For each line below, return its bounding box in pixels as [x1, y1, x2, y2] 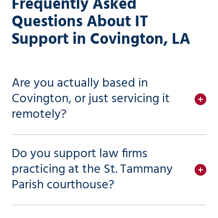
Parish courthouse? [12, 175, 114, 196]
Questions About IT [12, 10, 148, 35]
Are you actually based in [12, 73, 148, 94]
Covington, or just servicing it [12, 89, 170, 109]
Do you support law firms [12, 144, 147, 164]
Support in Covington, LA [12, 27, 190, 53]
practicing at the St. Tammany [12, 160, 173, 180]
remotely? [12, 105, 67, 125]
